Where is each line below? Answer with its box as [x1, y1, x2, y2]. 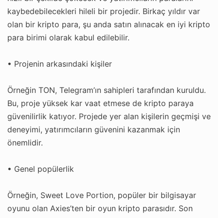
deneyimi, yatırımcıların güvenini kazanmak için [7, 124, 180, 134]
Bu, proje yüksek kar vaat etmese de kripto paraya [7, 98, 194, 108]
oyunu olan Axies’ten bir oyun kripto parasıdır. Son [7, 203, 193, 213]
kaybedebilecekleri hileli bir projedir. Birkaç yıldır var [7, 6, 200, 16]
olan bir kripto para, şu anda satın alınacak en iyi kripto [7, 19, 210, 29]
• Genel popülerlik [7, 163, 74, 174]
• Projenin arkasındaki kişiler [7, 58, 112, 69]
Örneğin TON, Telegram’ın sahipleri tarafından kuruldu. [7, 85, 206, 95]
